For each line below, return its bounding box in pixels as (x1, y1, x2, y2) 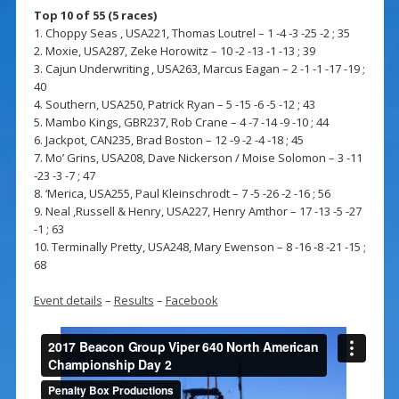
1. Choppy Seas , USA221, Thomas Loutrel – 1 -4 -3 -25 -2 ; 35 (33, 25, 350, 42)
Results (113, 292, 154, 309)
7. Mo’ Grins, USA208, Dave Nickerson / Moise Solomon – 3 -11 (33, 150, 362, 167)
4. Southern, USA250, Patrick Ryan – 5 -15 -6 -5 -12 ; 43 (33, 96, 315, 113)
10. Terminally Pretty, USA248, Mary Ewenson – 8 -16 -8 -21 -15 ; (33, 239, 366, 256)
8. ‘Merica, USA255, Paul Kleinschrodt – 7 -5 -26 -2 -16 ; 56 (33, 185, 330, 202)
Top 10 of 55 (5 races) (33, 7, 158, 24)
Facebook (165, 292, 218, 309)
